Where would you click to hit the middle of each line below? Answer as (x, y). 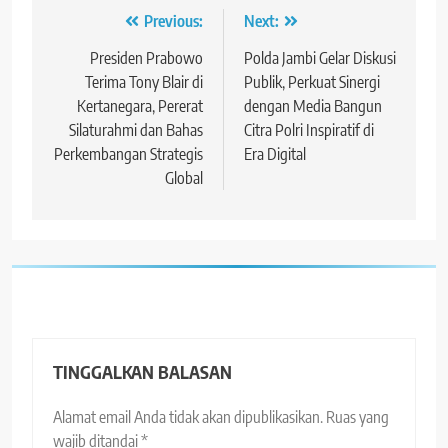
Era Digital (275, 153)
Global (184, 177)
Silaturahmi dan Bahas (136, 129)
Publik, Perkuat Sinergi (312, 81)
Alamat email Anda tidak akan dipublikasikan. (188, 416)
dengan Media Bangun (313, 105)
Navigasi (94, 25)
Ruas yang (357, 416)
